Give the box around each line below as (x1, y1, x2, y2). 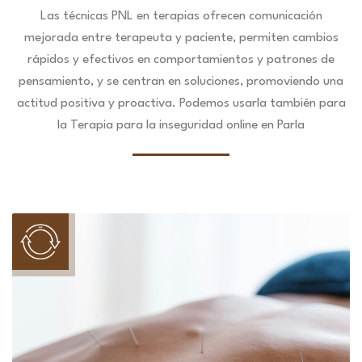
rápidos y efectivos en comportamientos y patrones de (27, 53, 335, 66)
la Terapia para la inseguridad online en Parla (57, 119, 305, 132)
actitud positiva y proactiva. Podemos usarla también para (16, 97, 346, 110)
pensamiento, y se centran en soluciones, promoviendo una (19, 75, 343, 88)
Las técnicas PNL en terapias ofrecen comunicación (40, 10, 322, 23)
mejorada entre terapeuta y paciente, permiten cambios (23, 32, 339, 44)
